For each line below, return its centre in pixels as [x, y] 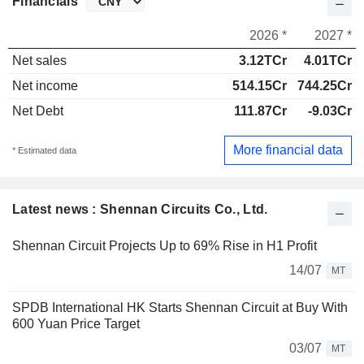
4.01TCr [328, 61]
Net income [45, 86]
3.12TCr [263, 61]
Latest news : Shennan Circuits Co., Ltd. [140, 209]
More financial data [288, 149]
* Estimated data [44, 150]
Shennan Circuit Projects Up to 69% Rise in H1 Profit [165, 245]
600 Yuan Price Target [76, 323]
